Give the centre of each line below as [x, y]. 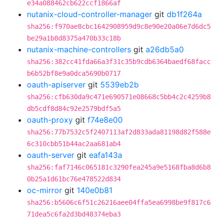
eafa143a [106, 155]
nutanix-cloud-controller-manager [89, 14]
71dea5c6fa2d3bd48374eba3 [74, 214]
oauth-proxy [50, 120]
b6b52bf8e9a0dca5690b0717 [74, 73]
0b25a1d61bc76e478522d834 [74, 179]
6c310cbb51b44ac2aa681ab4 [74, 144]
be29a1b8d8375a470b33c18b [74, 38]
